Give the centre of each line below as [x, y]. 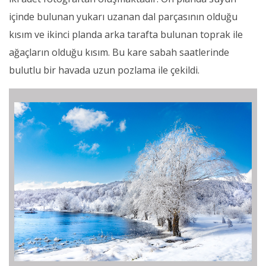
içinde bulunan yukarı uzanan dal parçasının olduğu [123, 17]
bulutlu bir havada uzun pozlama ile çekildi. [104, 70]
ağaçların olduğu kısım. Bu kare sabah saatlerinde [119, 53]
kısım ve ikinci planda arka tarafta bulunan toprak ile [126, 35]
